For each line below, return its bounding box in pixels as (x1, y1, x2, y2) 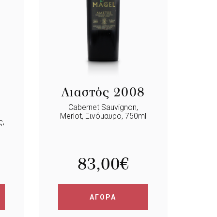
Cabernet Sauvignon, (68, 103, 138, 112)
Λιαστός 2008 (61, 84, 145, 100)
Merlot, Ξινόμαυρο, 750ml (60, 111, 146, 121)
